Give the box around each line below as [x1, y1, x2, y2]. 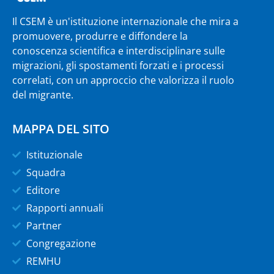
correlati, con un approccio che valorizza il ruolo [12, 73, 234, 87]
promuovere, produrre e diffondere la [12, 29, 188, 43]
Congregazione [26, 237, 96, 251]
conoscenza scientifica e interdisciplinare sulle [12, 43, 225, 57]
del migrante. [12, 87, 73, 102]
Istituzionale [26, 148, 83, 162]
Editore [26, 183, 60, 198]
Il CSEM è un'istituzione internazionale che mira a [12, 14, 239, 28]
